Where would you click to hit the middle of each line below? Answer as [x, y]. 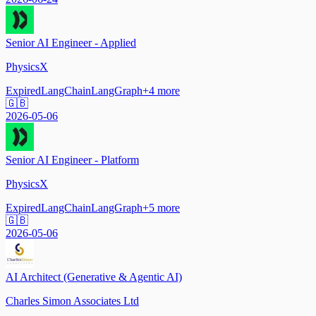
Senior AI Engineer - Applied [71, 42]
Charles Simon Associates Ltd [72, 300]
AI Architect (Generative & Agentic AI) [94, 276]
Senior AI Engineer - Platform [72, 159]
